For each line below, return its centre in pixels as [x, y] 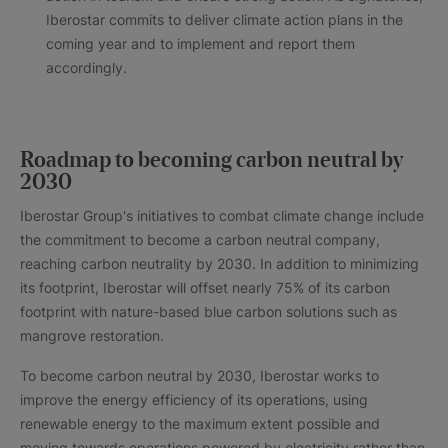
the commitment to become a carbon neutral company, [200, 239]
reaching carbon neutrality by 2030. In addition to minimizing [219, 263]
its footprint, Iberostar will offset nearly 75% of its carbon [205, 287]
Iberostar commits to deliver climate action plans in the [224, 19]
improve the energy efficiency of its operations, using [194, 399]
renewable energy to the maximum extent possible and [200, 423]
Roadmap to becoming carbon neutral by [211, 161]
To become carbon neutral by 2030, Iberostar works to [199, 375]
